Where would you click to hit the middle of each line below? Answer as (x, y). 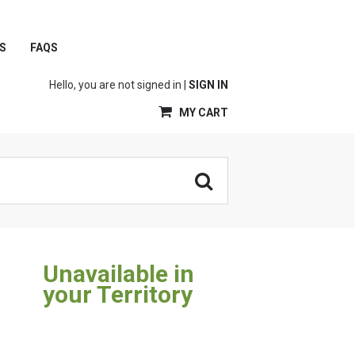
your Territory (118, 294)
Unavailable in (119, 274)
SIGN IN (208, 85)
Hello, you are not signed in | (119, 85)
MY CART (202, 113)
